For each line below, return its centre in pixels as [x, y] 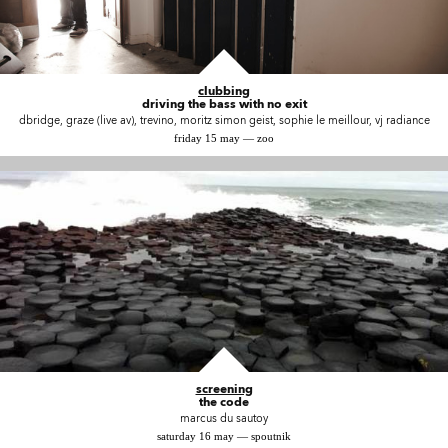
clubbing [224, 90]
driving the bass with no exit [224, 103]
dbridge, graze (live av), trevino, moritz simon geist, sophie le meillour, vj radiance [224, 119]
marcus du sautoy [224, 418]
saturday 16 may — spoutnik [224, 436]
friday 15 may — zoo [224, 137]
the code [224, 402]
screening [224, 389]
